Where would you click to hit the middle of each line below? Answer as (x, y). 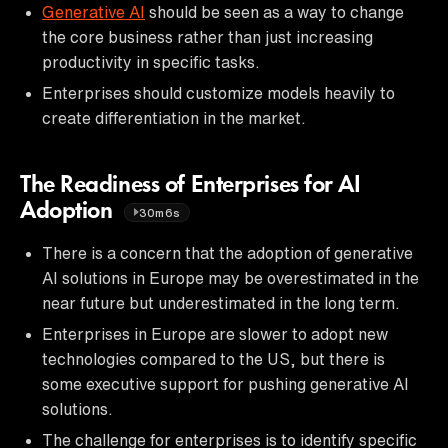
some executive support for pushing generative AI (225, 383)
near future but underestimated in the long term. (221, 302)
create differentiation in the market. (174, 117)
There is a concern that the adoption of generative (227, 252)
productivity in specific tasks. (151, 61)
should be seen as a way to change (274, 11)
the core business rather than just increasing (207, 36)
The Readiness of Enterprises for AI (190, 185)
